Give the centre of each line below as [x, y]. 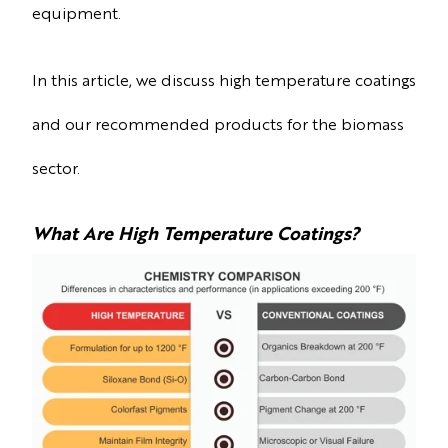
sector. [58, 167]
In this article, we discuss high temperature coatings [224, 79]
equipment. [76, 13]
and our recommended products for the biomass [218, 123]
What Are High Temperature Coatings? [196, 231]
